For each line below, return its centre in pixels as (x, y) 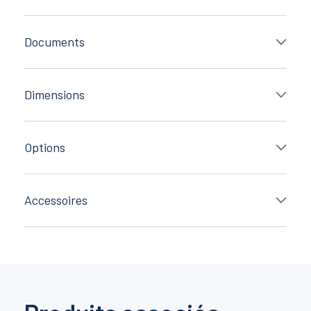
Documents (54, 41)
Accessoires (56, 200)
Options (45, 147)
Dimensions (54, 94)
